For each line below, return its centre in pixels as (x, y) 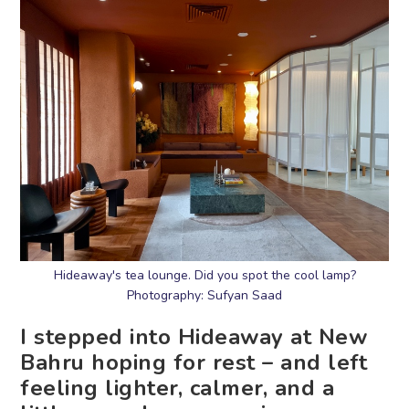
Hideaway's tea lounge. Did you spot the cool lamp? (204, 276)
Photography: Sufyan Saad (204, 296)
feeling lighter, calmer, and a (178, 388)
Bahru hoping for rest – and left (194, 363)
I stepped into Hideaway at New (194, 337)
